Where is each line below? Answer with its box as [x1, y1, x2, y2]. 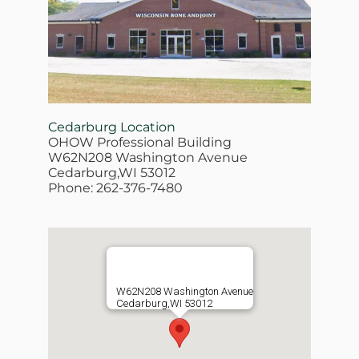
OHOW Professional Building [48, 135, 232, 151]
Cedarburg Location [48, 119, 175, 135]
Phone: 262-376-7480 [48, 180, 183, 196]
